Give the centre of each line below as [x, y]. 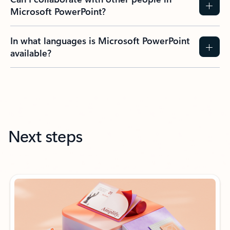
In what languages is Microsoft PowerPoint [100, 40]
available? [31, 53]
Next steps [45, 135]
